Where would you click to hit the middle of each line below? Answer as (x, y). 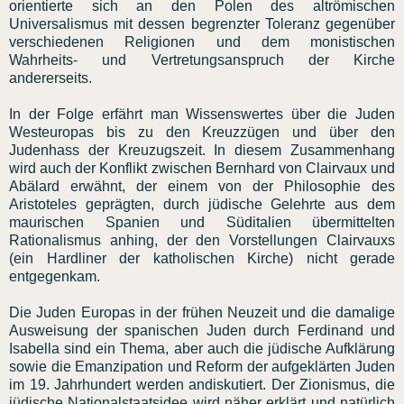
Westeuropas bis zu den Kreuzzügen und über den (202, 132)
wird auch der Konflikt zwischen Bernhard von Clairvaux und (202, 168)
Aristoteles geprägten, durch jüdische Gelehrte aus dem (202, 204)
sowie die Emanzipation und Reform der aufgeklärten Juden (202, 366)
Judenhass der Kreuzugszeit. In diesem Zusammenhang (202, 150)
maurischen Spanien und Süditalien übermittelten (202, 222)
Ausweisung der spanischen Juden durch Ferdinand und (202, 330)
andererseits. (50, 78)
